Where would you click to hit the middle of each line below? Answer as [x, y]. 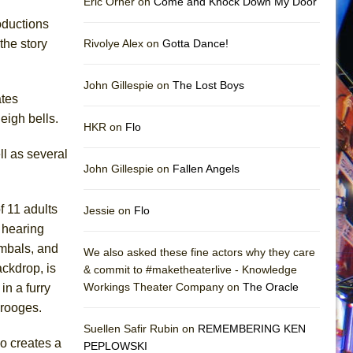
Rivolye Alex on [123, 43]
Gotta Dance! [195, 43]
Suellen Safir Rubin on [141, 328]
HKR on [104, 126]
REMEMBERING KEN [252, 328]
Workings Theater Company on [163, 286]
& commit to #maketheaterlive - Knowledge [190, 269]
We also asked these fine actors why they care [199, 252]
